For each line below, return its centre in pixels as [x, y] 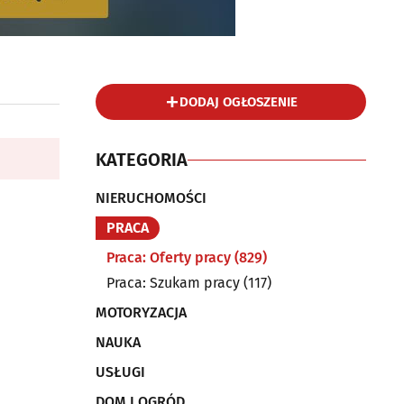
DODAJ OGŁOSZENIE [238, 102]
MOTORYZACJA [141, 312]
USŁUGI [120, 372]
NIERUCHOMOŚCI [151, 198]
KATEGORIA [142, 160]
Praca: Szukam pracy [173, 283]
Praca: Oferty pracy [169, 257]
